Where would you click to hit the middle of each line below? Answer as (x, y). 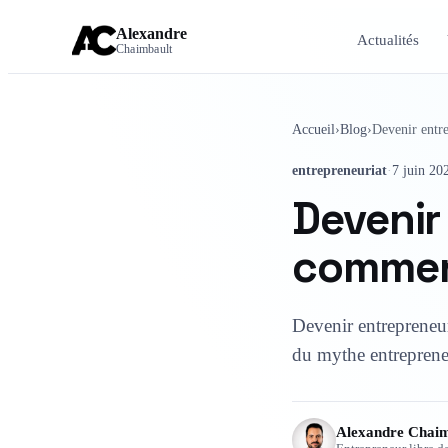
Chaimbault (144, 49)
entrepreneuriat (339, 170)
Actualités (388, 40)
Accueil (313, 130)
